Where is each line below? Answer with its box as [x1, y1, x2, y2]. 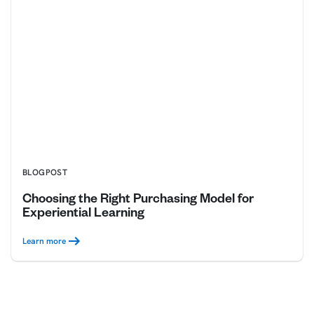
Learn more [22, 235, 66, 247]
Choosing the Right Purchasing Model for [22, 193, 254, 208]
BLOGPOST [22, 167, 68, 179]
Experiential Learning [22, 207, 144, 222]
